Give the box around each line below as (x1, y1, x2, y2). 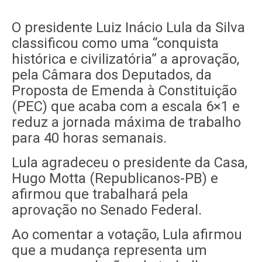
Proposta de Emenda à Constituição (12, 82, 237, 99)
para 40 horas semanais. (12, 130, 167, 146)
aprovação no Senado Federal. (12, 202, 202, 218)
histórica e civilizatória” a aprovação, (12, 51, 240, 67)
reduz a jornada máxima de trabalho (12, 114, 242, 130)
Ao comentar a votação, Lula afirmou (12, 226, 243, 243)
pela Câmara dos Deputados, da (12, 67, 212, 83)
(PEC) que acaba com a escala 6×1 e (12, 98, 240, 115)
